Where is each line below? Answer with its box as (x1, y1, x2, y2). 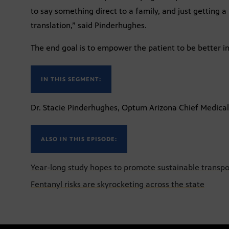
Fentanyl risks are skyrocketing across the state (31, 179, 204, 189)
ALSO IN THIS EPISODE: (41, 135, 117, 143)
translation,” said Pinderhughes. (31, 20, 147, 30)
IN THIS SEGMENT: (41, 75, 101, 83)
